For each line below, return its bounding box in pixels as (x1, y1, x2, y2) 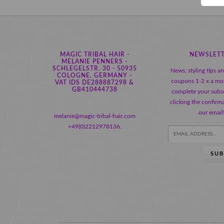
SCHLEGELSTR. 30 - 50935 (52, 65, 137, 71)
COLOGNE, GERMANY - (57, 72, 132, 78)
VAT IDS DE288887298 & (55, 79, 134, 85)
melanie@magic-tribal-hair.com (53, 112, 135, 119)
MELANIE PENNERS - (61, 58, 127, 64)
